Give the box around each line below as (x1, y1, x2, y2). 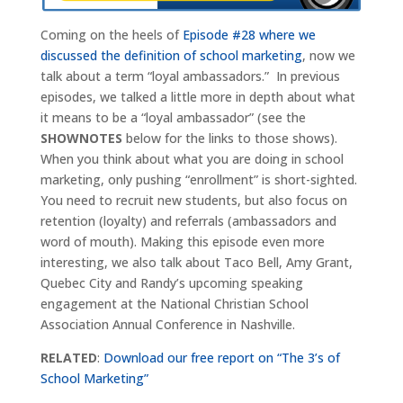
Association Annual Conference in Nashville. (40, 316, 295, 334)
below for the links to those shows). (121, 130, 341, 148)
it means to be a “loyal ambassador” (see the (40, 109, 306, 127)
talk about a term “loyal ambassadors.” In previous (40, 67, 340, 85)
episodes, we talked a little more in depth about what (40, 88, 355, 106)
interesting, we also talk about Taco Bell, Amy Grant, (40, 254, 353, 272)
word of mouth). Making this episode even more (40, 233, 325, 251)
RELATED (40, 349, 97, 367)
